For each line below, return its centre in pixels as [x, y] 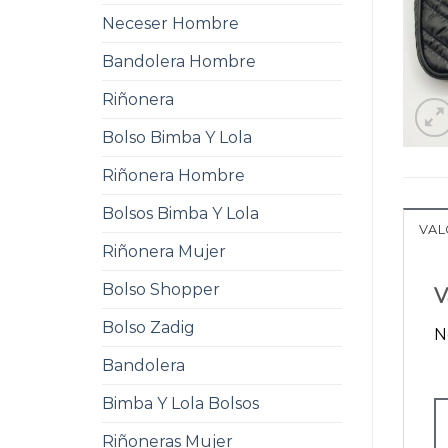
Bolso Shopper [161, 289]
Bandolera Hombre [179, 61]
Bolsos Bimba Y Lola [180, 213]
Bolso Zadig [148, 327]
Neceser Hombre [170, 23]
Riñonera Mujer [164, 251]
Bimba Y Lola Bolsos [180, 403]
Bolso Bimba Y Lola [177, 137]
